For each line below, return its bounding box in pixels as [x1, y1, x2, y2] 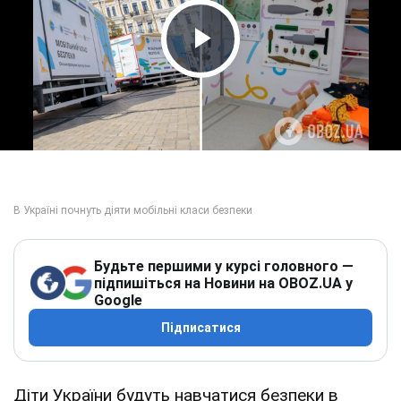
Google [94, 291, 142, 309]
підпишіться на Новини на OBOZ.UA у [94, 274, 353, 292]
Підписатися [160, 320, 241, 335]
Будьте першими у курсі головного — [94, 257, 354, 275]
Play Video [166, 53, 335, 91]
